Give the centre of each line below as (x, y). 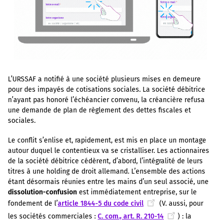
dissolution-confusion (42, 192)
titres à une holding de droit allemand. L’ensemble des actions (107, 172)
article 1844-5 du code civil (101, 204)
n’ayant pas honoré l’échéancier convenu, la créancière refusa (106, 100)
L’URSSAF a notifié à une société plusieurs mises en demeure (104, 79)
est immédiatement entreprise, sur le (137, 192)
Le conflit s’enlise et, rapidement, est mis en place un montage (107, 141)
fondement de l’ (33, 204)
